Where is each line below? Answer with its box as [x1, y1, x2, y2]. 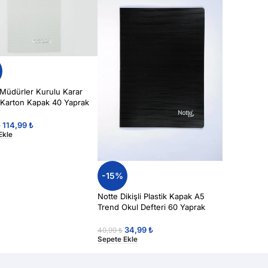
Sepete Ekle [97, 234, 138, 243]
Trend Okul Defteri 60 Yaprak [97, 202, 205, 212]
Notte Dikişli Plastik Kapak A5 [97, 191, 205, 201]
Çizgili [97, 212, 120, 223]
